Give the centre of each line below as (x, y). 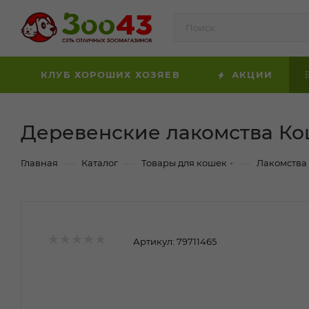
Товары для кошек (184, 163)
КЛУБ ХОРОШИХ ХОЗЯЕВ (110, 74)
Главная (39, 163)
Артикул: (154, 241)
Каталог (100, 163)
